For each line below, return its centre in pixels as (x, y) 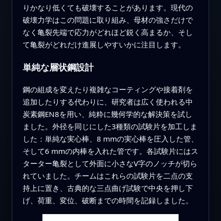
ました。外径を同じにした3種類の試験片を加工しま (110, 126)
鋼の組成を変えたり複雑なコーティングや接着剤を (108, 89)
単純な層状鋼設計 (58, 67)
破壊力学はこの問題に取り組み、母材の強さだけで (108, 20)
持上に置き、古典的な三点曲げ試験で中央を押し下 (108, 188)
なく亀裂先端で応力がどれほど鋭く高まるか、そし (108, 32)
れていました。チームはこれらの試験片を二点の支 (108, 175)
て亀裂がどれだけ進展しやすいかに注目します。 (104, 45)
